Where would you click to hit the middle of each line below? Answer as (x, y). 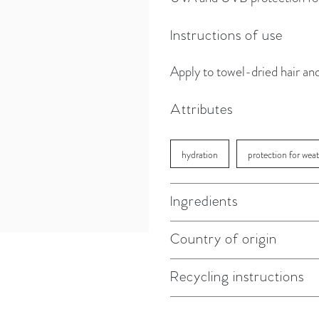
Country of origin (224, 240)
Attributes (202, 110)
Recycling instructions (237, 277)
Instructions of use (226, 36)
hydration (200, 155)
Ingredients (204, 202)
